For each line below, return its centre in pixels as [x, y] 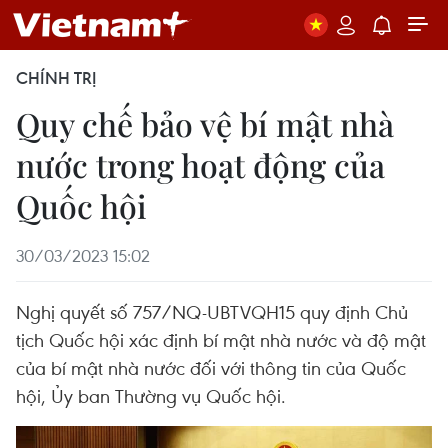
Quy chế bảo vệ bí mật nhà [205, 123]
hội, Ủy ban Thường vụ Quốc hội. [151, 395]
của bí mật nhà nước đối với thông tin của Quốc [211, 367]
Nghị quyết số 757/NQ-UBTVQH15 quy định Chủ [212, 311]
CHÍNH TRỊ [56, 78]
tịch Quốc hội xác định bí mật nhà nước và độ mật [221, 339]
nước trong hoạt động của [200, 164]
